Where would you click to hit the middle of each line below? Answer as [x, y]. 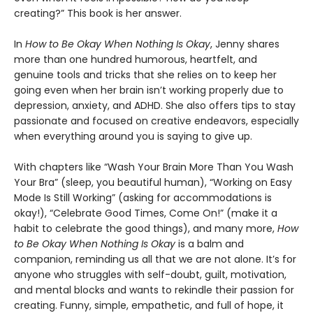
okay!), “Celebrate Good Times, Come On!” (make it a [146, 213]
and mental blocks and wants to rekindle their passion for [154, 290]
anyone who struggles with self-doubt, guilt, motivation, [150, 274]
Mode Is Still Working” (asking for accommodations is [143, 197]
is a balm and [210, 243]
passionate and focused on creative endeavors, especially [156, 121]
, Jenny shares [245, 44]
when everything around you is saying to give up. [133, 136]
